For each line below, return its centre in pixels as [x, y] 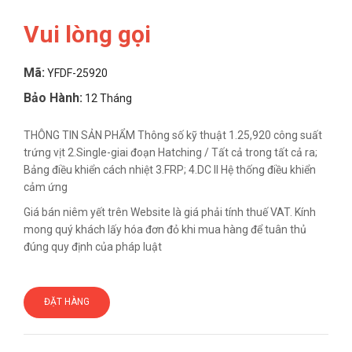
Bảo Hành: [53, 98]
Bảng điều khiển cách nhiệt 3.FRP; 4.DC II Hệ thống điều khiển [170, 170]
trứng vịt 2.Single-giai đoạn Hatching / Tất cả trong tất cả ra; [170, 152]
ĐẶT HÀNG [67, 302]
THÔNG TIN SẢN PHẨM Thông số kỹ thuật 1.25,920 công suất [173, 135]
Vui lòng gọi [87, 34]
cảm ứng [46, 187]
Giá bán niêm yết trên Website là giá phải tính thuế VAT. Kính [170, 212]
